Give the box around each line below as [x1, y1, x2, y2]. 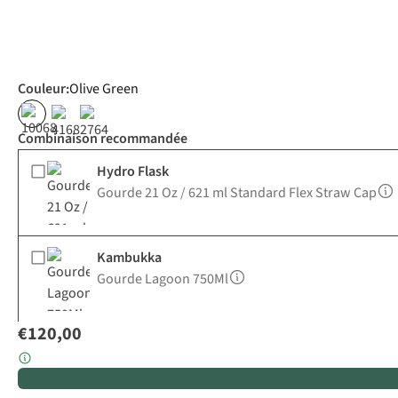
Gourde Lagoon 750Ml [97, 269, 228, 290]
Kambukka [97, 248, 162, 268]
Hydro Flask [97, 162, 169, 182]
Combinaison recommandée [18, 129, 187, 149]
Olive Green [69, 79, 139, 99]
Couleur [18, 79, 66, 99]
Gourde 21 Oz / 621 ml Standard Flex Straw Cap [97, 183, 377, 203]
